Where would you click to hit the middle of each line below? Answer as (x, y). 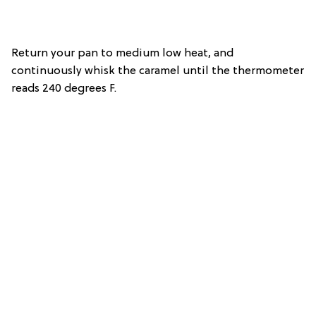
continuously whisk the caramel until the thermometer (158, 72)
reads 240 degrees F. (64, 89)
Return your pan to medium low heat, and (122, 54)
